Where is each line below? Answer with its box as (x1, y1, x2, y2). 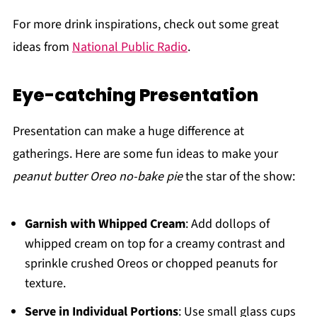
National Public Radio (71, 38, 188, 56)
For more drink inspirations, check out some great (12, 15, 279, 33)
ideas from (12, 38, 72, 56)
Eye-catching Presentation (12, 82, 258, 108)
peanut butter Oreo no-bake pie (12, 167, 183, 185)
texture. (24, 274, 66, 292)
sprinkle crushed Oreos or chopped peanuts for (24, 254, 277, 272)
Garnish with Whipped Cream (24, 214, 185, 233)
